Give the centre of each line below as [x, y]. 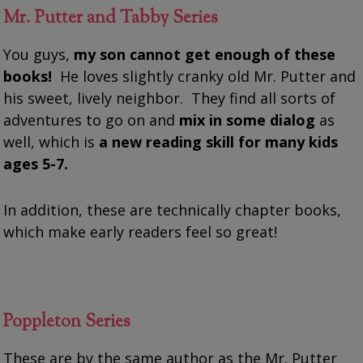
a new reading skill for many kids [219, 141]
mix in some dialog [248, 120]
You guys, [39, 54]
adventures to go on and [92, 120]
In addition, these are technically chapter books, [173, 209]
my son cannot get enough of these [205, 54]
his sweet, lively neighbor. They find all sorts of [170, 98]
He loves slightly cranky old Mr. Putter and [204, 76]
